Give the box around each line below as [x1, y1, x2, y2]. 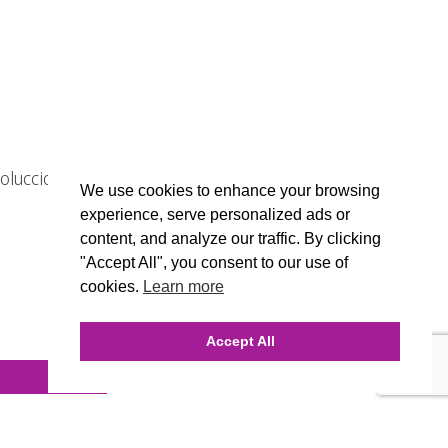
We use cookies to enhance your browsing [80, 182, 380, 200]
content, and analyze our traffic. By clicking [80, 230, 381, 248]
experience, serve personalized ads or [80, 206, 350, 224]
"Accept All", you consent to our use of [80, 254, 348, 272]
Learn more [143, 278, 224, 296]
